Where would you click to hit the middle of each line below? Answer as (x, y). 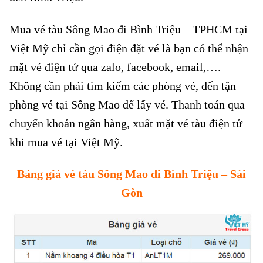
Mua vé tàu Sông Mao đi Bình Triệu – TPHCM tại (129, 29)
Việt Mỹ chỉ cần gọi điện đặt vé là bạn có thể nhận (129, 48)
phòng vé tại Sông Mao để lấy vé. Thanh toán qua (127, 104)
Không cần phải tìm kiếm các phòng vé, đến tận (123, 85)
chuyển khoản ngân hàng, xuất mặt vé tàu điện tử (126, 123)
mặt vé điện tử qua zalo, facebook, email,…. (115, 67)
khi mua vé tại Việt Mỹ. (66, 142)
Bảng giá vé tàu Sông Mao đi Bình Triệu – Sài (131, 174)
